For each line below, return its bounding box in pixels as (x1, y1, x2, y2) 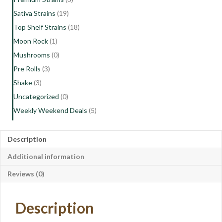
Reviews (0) (7, 169, 45, 178)
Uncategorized (13, 92, 59, 101)
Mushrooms (13, 50, 50, 59)
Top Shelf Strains (13, 22, 66, 31)
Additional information (7, 152, 84, 161)
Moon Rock (13, 36, 48, 45)
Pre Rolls (13, 64, 41, 73)
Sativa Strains (13, 8, 55, 17)
